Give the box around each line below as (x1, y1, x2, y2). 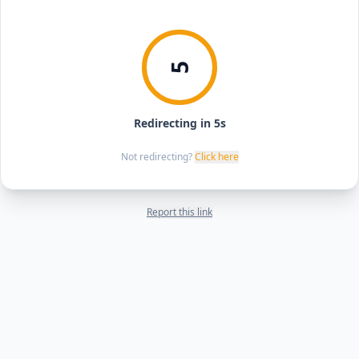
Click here (194, 150, 239, 163)
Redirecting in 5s (133, 115, 226, 131)
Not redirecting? (120, 150, 192, 163)
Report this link (147, 205, 212, 219)
